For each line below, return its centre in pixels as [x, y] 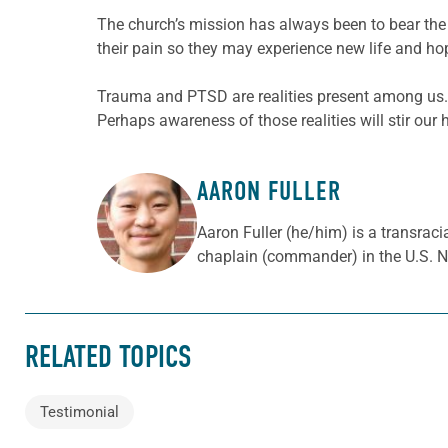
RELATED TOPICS [108, 356]
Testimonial [79, 411]
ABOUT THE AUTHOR [196, 215]
